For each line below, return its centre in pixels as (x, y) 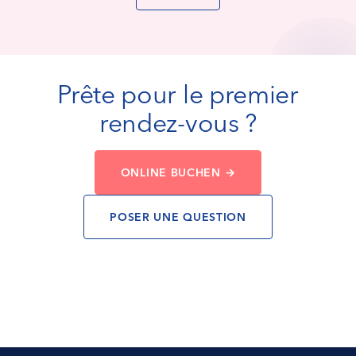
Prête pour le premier (178, 94)
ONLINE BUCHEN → (178, 172)
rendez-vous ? (178, 123)
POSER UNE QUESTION (178, 217)
